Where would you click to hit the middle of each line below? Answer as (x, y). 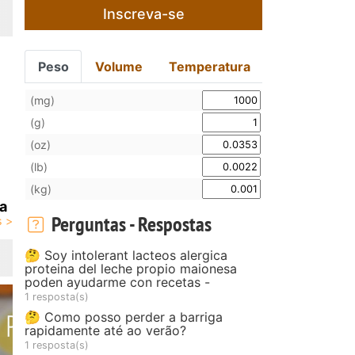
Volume (119, 66)
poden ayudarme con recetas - (117, 282)
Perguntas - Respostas (129, 223)
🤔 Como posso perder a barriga (124, 317)
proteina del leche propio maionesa (131, 268)
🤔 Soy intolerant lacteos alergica (126, 255)
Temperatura (209, 66)
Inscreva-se (143, 13)
